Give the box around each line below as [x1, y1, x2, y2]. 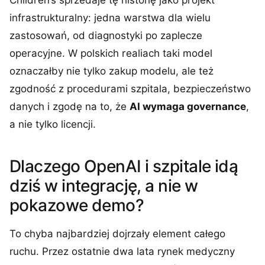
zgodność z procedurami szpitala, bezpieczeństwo [9, 83, 251, 95]
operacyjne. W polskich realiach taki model [9, 47, 212, 59]
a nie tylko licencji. [9, 118, 96, 130]
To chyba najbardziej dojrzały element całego [9, 228, 225, 240]
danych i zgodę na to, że [9, 101, 130, 112]
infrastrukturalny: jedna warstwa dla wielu [9, 12, 211, 24]
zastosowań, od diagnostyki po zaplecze [9, 30, 202, 41]
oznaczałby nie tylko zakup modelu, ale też [9, 65, 214, 77]
